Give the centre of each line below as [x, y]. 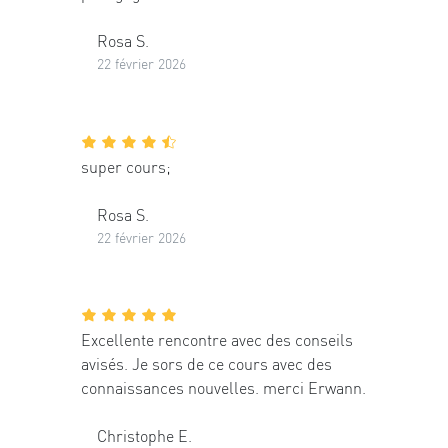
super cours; [126, 166]
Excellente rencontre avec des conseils [217, 340]
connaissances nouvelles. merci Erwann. [223, 388]
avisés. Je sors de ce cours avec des [206, 364]
